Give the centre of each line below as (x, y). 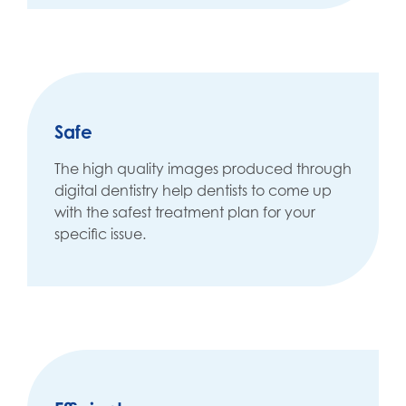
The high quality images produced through (203, 169)
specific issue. (100, 234)
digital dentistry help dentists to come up (193, 191)
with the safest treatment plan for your (185, 213)
